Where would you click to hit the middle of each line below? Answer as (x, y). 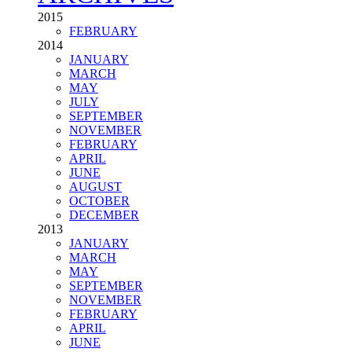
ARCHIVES (106, 46)
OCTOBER (99, 253)
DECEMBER (104, 267)
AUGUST (95, 238)
